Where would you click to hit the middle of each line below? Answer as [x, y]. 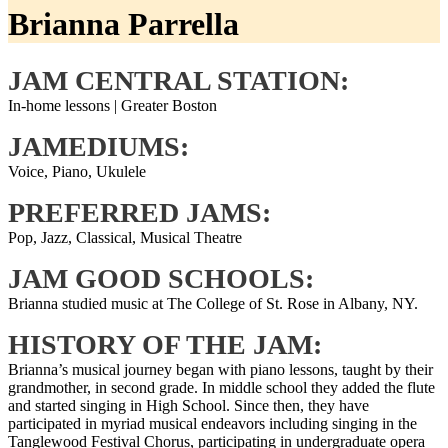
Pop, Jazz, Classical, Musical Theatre [125, 237]
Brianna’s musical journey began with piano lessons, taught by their [220, 369]
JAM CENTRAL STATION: [178, 80]
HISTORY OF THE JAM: [165, 344]
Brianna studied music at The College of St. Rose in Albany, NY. [213, 303]
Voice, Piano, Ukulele [77, 171]
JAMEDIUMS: [98, 146]
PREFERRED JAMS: [139, 212]
